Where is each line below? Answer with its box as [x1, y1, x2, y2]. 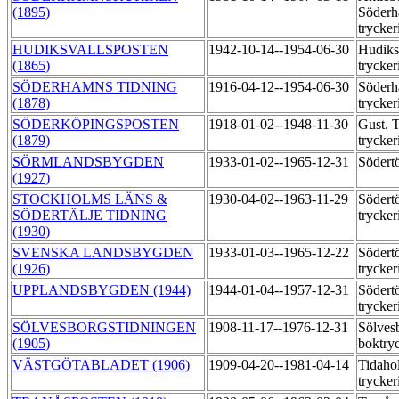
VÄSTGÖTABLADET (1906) [12, 357, 190, 373]
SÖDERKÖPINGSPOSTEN [12, 117, 179, 133]
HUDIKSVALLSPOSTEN [12, 42, 168, 58]
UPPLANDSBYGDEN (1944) [12, 282, 191, 298]
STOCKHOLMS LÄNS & [12, 191, 167, 208]
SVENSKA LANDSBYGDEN [12, 245, 193, 261]
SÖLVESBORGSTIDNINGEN [12, 320, 196, 336]
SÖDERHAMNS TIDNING [12, 79, 177, 95]
